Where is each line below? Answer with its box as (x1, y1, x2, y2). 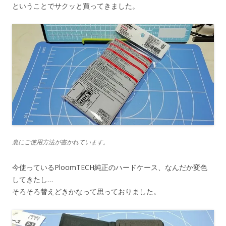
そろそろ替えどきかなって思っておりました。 (12, 187, 160, 196)
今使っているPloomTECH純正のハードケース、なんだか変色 (12, 162, 207, 172)
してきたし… (12, 175, 53, 184)
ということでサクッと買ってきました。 (12, 1, 139, 11)
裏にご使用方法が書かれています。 (12, 138, 109, 146)
